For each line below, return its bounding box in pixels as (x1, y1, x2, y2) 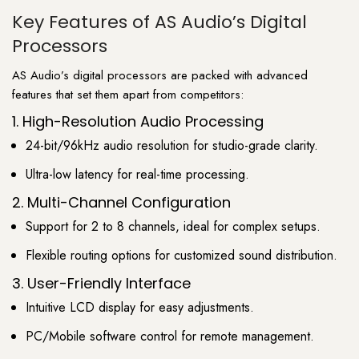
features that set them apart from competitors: (12, 85, 244, 103)
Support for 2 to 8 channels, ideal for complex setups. (26, 216, 321, 236)
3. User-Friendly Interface (12, 273, 191, 294)
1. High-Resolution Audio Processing (12, 111, 264, 131)
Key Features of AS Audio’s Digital (12, 9, 307, 34)
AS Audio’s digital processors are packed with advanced (12, 66, 308, 84)
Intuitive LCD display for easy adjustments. (26, 297, 254, 317)
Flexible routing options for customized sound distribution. (26, 245, 337, 264)
